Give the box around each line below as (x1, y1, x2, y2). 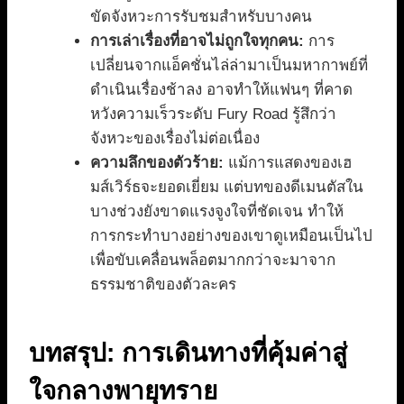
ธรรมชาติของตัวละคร (90, 275, 236, 293)
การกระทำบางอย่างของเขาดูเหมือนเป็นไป (90, 226, 372, 244)
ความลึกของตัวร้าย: (90, 153, 224, 171)
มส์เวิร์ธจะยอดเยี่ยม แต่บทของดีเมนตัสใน (90, 178, 363, 196)
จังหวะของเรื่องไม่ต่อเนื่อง (90, 129, 260, 147)
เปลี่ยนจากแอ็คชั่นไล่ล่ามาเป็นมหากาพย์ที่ (90, 56, 368, 74)
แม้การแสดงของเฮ (224, 153, 352, 171)
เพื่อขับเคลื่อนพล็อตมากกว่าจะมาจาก (90, 251, 335, 269)
